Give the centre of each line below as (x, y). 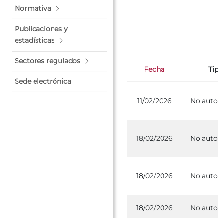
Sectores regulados (47, 61)
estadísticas (35, 40)
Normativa (33, 8)
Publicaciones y (41, 29)
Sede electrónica (43, 81)
